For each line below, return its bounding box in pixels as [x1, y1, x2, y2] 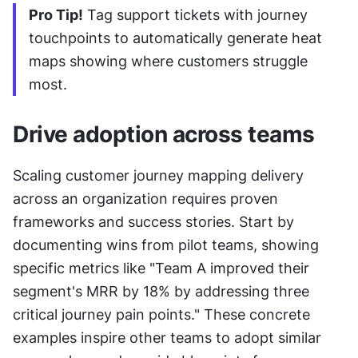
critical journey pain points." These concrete [13, 305, 310, 323]
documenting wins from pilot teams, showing [13, 236, 319, 253]
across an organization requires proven [13, 189, 278, 207]
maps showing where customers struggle [29, 52, 308, 70]
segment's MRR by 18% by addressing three [13, 282, 309, 300]
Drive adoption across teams [13, 120, 315, 148]
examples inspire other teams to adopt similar [13, 328, 321, 346]
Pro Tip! [29, 6, 83, 23]
